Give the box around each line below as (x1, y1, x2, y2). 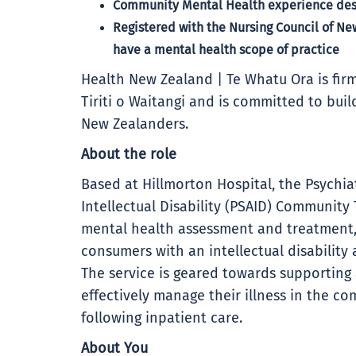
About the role (81, 148, 176, 162)
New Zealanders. (81, 118, 188, 132)
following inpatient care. (81, 311, 242, 326)
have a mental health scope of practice (113, 44, 339, 56)
